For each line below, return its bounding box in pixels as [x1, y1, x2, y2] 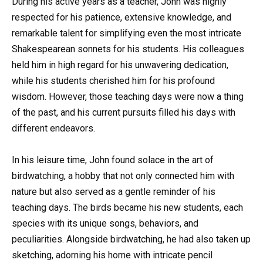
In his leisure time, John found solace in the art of [12, 154, 214, 166]
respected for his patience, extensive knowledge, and [12, 11, 231, 23]
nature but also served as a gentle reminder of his [12, 186, 215, 198]
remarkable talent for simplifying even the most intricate [12, 27, 241, 39]
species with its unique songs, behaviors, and [12, 218, 198, 230]
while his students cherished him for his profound [12, 75, 215, 86]
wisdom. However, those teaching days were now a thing [12, 90, 244, 102]
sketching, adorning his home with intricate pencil [12, 249, 213, 261]
